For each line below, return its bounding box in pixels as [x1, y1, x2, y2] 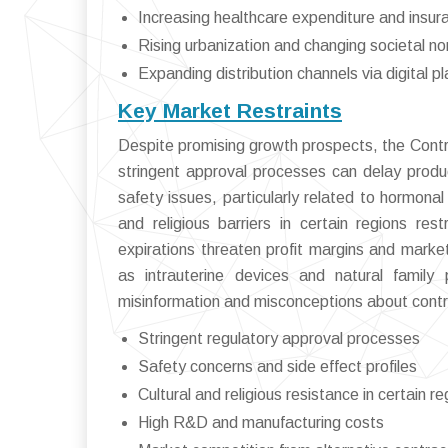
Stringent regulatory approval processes [138, 330, 420, 348]
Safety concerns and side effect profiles [138, 358, 417, 376]
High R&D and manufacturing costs [138, 414, 384, 432]
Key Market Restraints [118, 99, 342, 123]
